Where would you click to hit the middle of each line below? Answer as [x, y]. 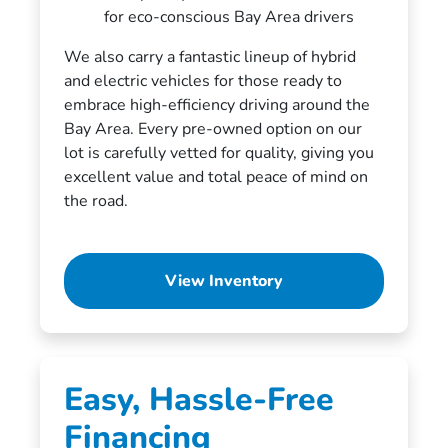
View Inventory [223, 280]
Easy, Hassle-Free [198, 399]
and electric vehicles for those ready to [202, 80]
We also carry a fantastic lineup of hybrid [209, 56]
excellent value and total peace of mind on [215, 176]
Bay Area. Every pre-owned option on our [212, 128]
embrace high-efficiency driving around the [216, 104]
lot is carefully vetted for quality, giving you [218, 152]
